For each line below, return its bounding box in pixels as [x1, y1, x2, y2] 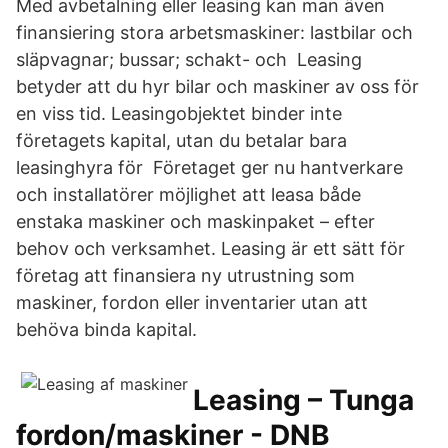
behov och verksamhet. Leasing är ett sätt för [16, 238, 405, 259]
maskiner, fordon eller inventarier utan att [16, 292, 368, 313]
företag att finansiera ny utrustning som [16, 265, 355, 286]
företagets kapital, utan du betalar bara [16, 130, 347, 151]
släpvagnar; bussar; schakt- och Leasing [16, 49, 362, 70]
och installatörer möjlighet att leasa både [16, 184, 361, 205]
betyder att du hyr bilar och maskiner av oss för [16, 76, 419, 97]
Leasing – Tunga [193, 383, 414, 417]
